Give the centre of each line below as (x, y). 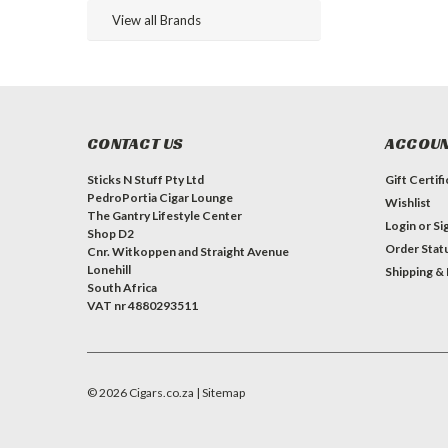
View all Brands (156, 20)
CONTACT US (135, 143)
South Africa (122, 287)
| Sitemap (220, 392)
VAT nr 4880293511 (142, 305)
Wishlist (407, 202)
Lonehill (109, 269)
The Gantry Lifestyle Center (164, 215)
